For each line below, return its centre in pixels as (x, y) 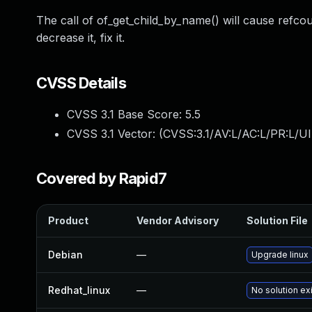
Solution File (277, 220)
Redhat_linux (79, 290)
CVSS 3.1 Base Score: (126, 114)
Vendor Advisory (178, 220)
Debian (65, 255)
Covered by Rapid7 (102, 178)
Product (68, 220)
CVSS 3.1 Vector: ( (115, 134)
